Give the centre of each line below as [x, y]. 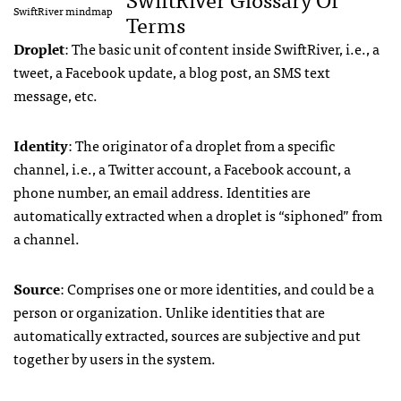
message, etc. [55, 95]
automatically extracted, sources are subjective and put [187, 335]
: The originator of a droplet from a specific [201, 145]
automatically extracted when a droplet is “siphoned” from [198, 215]
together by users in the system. [115, 358]
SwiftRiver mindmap [63, 11]
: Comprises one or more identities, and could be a [217, 288]
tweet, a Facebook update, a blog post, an [143, 72]
